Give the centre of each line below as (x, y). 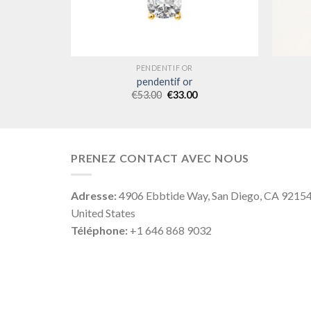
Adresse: (94, 196)
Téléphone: (99, 230)
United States (103, 213)
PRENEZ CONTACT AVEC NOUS (160, 158)
